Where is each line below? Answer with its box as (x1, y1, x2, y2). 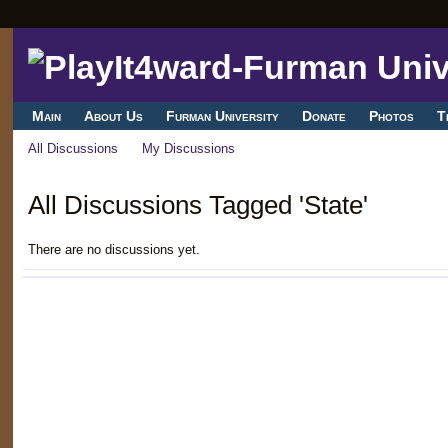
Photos (369, 108, 415, 125)
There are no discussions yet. (27, 241, 200, 257)
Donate (302, 108, 347, 125)
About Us (83, 108, 143, 125)
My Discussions (142, 141, 236, 157)
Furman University (165, 108, 279, 125)
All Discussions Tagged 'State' (27, 189, 368, 220)
